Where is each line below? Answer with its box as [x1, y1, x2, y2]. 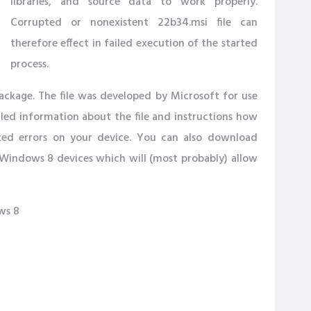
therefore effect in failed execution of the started [10, 35, 258, 53]
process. [10, 56, 49, 74]
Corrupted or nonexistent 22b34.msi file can [10, 14, 258, 32]
